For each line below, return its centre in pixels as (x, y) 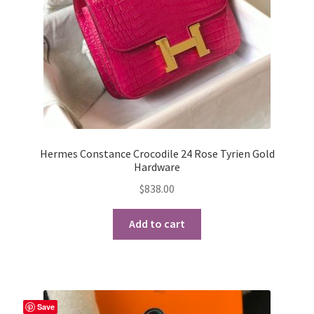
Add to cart (157, 224)
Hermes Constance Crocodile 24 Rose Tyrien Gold (157, 153)
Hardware (157, 166)
